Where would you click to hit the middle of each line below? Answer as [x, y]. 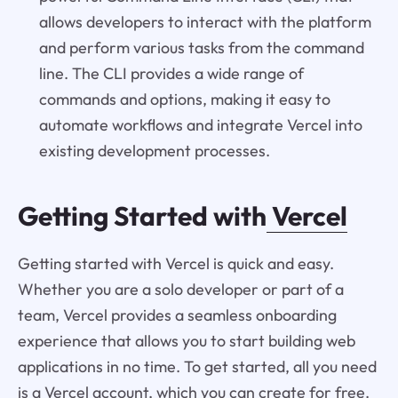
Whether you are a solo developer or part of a [180, 290]
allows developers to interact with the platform [205, 22]
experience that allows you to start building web [186, 341]
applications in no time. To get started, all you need [197, 367]
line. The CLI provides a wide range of [171, 74]
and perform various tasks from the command [201, 48]
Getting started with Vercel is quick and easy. [175, 264]
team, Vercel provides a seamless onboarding [177, 315]
